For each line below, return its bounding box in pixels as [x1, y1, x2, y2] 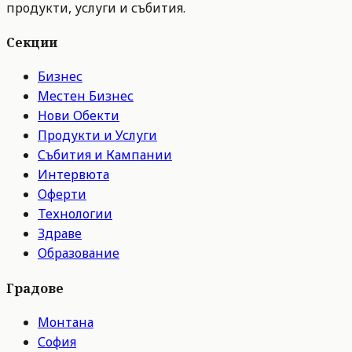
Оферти [38, 185, 86, 203]
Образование [38, 244, 119, 262]
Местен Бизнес [38, 87, 134, 105]
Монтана [38, 313, 93, 331]
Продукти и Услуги [38, 126, 157, 145]
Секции [6, 34, 57, 52]
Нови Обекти [38, 107, 119, 125]
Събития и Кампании [38, 146, 172, 164]
